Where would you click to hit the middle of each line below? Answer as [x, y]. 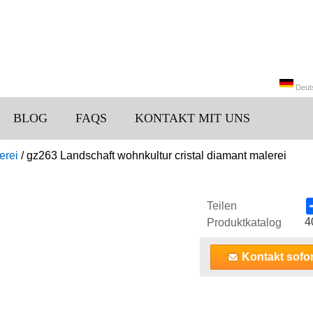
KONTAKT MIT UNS [192, 118]
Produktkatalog [244, 223]
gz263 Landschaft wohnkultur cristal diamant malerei [156, 155]
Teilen [222, 206]
